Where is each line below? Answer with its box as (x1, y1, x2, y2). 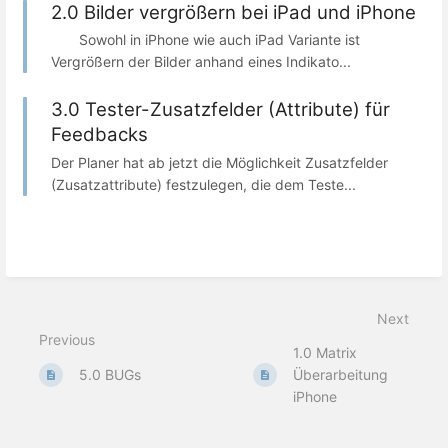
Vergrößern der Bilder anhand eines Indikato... (51, 53, 351, 71)
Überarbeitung (293, 365, 389, 383)
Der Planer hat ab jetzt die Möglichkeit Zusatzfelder (51, 153, 388, 171)
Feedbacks (51, 123, 148, 147)
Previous (39, 330, 95, 348)
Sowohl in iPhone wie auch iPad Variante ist (51, 31, 360, 49)
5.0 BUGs (79, 365, 142, 383)
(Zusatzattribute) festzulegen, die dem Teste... (51, 175, 356, 193)
